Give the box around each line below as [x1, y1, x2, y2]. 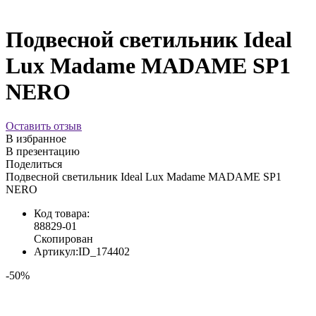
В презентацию [6, 145, 80, 158]
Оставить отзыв [6, 120, 82, 133]
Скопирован [34, 233, 93, 245]
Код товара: [34, 207, 90, 220]
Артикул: [34, 245, 78, 258]
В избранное [6, 133, 66, 145]
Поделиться [6, 158, 62, 171]
